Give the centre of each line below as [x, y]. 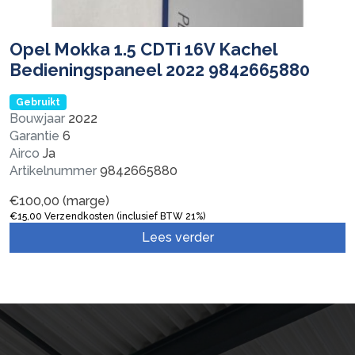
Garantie [34, 136]
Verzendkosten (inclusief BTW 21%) [124, 216]
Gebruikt [38, 102]
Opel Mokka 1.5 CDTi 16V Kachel [143, 49]
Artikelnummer [53, 170]
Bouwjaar [37, 118]
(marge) [84, 200]
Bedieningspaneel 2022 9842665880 [160, 70]
